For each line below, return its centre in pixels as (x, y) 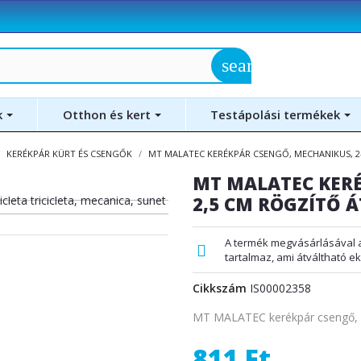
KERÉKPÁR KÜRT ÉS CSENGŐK (69, 154)
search (246, 65)
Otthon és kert (108, 114)
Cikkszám (219, 288)
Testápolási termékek (277, 114)
